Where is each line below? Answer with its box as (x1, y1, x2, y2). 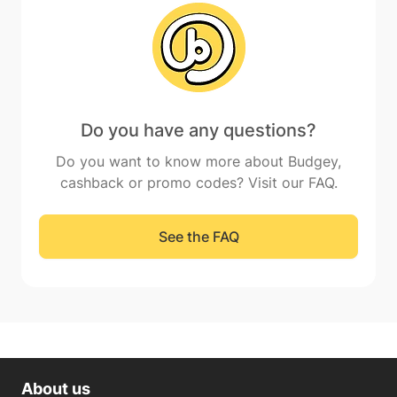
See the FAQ (158, 228, 239, 245)
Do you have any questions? (81, 120, 316, 141)
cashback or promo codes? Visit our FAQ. (59, 174, 338, 191)
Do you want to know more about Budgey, (56, 152, 341, 170)
